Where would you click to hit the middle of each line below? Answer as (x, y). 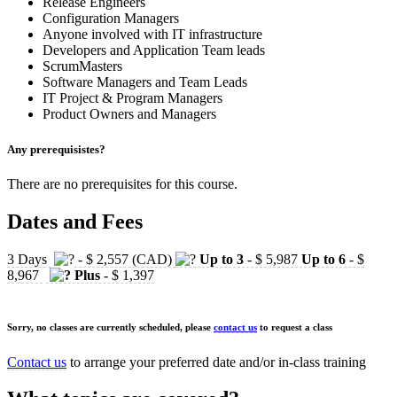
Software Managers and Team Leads (145, 82)
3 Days (29, 259)
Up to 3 (222, 259)
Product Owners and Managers (129, 114)
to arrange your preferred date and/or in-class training (216, 362)
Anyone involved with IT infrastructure (152, 35)
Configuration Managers (111, 19)
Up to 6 (323, 259)
